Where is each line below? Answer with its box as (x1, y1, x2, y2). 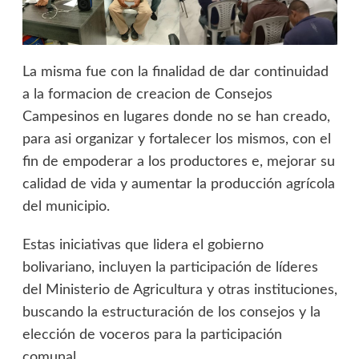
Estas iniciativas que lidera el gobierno (22, 238, 264, 253)
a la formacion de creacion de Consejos (22, 87, 272, 103)
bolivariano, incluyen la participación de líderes (22, 260, 318, 276)
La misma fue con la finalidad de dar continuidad (22, 65, 329, 80)
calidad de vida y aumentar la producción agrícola (22, 177, 335, 192)
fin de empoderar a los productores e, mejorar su (22, 155, 335, 170)
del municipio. (22, 200, 114, 215)
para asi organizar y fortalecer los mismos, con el (22, 132, 331, 147)
